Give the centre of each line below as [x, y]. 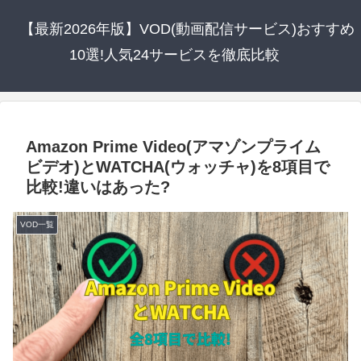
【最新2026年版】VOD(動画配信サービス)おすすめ [187, 29]
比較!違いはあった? [98, 187]
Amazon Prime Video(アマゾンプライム [173, 147]
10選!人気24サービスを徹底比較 [174, 55]
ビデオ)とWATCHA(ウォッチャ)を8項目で [178, 167]
